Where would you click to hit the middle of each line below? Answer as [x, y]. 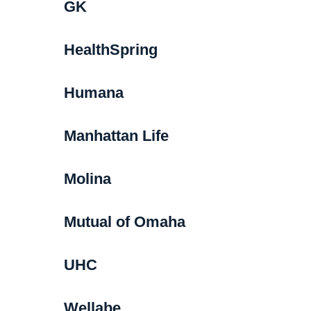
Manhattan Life [116, 135]
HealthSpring [110, 49]
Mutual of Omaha [124, 221]
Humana [93, 92]
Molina [87, 178]
